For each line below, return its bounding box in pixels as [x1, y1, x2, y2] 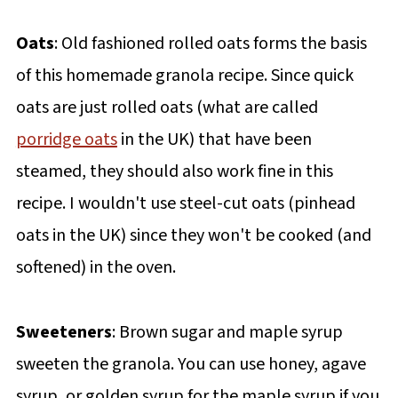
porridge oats [15, 126, 117, 152]
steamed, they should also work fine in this [15, 158, 333, 184]
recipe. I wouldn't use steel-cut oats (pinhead [15, 190, 355, 216]
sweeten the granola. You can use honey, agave [15, 351, 366, 377]
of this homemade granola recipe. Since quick [15, 62, 354, 88]
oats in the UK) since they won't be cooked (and [15, 222, 371, 248]
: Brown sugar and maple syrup [111, 319, 343, 345]
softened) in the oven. [15, 254, 176, 280]
